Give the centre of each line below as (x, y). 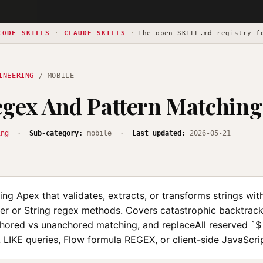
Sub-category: (56, 133)
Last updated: (159, 133)
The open (158, 33)
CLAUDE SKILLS (95, 33)
